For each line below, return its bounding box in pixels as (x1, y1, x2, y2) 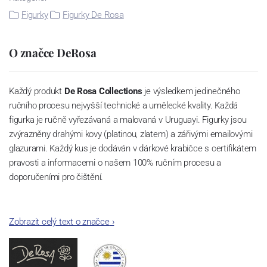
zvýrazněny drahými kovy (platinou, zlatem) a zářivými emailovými (9, 128, 253, 139)
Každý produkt (9, 85, 64, 97)
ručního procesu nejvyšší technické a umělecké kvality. (9, 100, 213, 111)
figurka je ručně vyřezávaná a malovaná (9, 114, 157, 125)
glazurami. (9, 142, 48, 154)
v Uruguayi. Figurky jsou (159, 114, 247, 125)
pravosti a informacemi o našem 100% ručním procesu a (9, 157, 222, 168)
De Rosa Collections (64, 85, 142, 97)
